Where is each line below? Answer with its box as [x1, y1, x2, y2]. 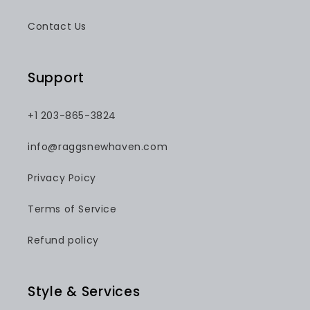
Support [28, 69, 85, 88]
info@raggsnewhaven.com [28, 140, 168, 154]
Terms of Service [28, 202, 117, 217]
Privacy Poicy [28, 171, 96, 185]
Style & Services [28, 282, 140, 302]
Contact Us [28, 19, 86, 34]
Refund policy [28, 233, 99, 248]
